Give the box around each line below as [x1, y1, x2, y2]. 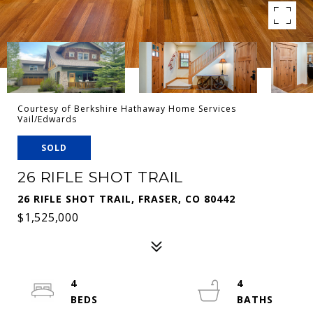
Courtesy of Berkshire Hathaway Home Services [17, 103, 236, 115]
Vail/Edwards [17, 113, 77, 125]
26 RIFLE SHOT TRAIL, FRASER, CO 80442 [17, 192, 235, 205]
